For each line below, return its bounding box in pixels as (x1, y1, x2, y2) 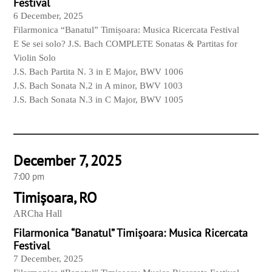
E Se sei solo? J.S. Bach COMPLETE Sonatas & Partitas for (13, 39, 238, 49)
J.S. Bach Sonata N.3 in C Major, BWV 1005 (13, 95, 184, 105)
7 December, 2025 (13, 254, 84, 264)
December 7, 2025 (13, 151, 123, 171)
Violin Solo (13, 53, 56, 63)
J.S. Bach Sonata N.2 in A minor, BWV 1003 (13, 81, 183, 91)
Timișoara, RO (13, 188, 97, 208)
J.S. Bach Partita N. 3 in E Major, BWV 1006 (13, 67, 184, 77)
